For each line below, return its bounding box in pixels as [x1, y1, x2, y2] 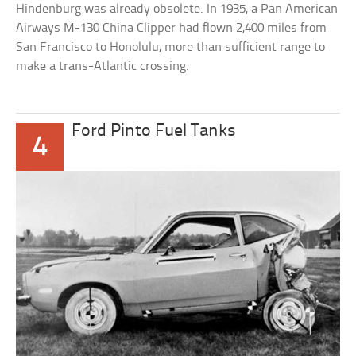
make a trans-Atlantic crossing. [16, 60, 190, 74]
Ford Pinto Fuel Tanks [72, 122, 237, 141]
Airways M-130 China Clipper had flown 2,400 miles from [16, 21, 327, 36]
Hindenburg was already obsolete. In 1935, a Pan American [16, 2, 339, 17]
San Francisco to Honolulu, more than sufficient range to [16, 41, 326, 55]
